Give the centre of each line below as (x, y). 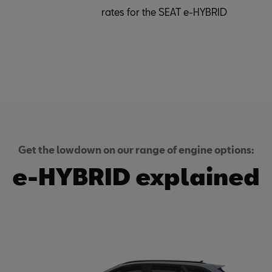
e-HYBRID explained (136, 176)
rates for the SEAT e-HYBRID (164, 12)
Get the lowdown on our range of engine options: (136, 150)
